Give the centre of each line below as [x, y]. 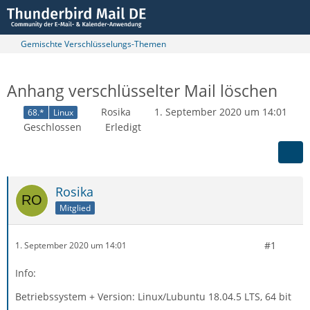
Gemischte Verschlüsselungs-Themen [93, 44]
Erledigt [123, 127]
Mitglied [75, 208]
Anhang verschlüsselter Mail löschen [142, 91]
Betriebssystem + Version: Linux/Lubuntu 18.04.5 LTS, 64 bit [153, 296]
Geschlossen [53, 127]
